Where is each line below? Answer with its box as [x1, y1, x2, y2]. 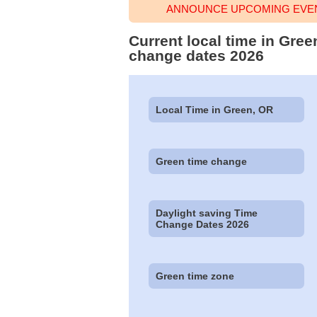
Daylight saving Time [156, 207, 258, 219]
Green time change [156, 155, 248, 167]
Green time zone [156, 270, 235, 282]
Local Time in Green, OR [156, 103, 274, 115]
